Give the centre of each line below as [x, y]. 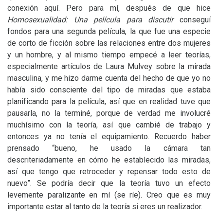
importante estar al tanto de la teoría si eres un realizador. [105, 207]
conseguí [192, 20]
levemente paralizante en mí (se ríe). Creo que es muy [109, 195]
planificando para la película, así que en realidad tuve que [109, 101]
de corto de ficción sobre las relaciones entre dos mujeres [109, 43]
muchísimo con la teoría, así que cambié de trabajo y [109, 125]
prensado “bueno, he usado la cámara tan [109, 148]
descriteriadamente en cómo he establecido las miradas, [109, 160]
